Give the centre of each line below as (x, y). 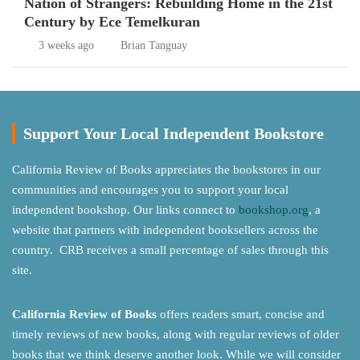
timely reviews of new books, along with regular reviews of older (176, 334)
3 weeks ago (66, 45)
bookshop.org (274, 210)
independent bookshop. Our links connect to (125, 210)
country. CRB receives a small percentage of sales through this (170, 250)
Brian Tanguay (154, 45)
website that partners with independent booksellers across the (165, 230)
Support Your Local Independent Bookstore (174, 133)
